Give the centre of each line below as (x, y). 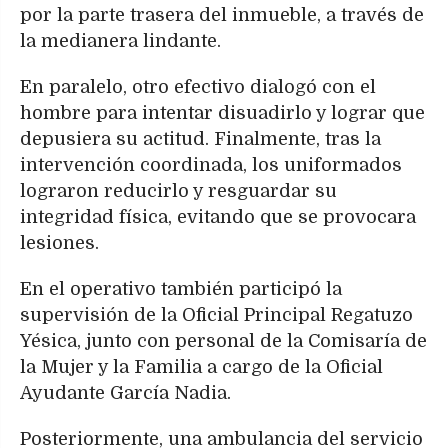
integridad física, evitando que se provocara (218, 216)
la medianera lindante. (120, 40)
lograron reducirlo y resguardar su (178, 190)
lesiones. (59, 242)
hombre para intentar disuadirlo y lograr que (222, 112)
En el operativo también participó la (181, 288)
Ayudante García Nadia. (125, 392)
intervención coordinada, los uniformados (211, 164)
